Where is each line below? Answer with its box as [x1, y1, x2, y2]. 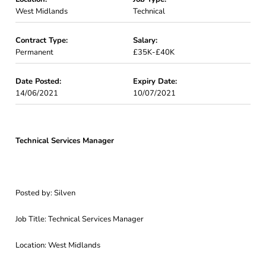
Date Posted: [15, 76, 61, 87]
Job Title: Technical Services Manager [15, 214, 144, 224]
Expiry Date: [133, 76, 177, 87]
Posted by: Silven [15, 188, 75, 198]
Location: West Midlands [15, 240, 100, 251]
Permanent [15, 47, 53, 58]
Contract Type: [15, 35, 68, 46]
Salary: [133, 35, 157, 46]
